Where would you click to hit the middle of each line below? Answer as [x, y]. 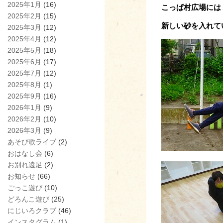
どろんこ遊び [28, 199]
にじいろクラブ [32, 210]
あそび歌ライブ [32, 142]
